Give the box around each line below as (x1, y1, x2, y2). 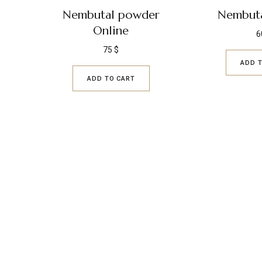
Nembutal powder (62, 8, 160, 22)
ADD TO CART (87, 74, 135, 82)
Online (93, 23, 129, 38)
